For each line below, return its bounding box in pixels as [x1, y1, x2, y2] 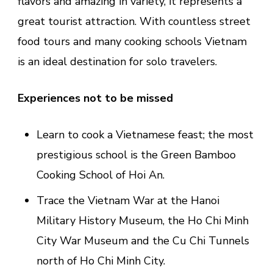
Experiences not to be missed [18, 91, 173, 106]
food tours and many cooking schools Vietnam [18, 34, 247, 49]
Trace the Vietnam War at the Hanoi [36, 193, 219, 208]
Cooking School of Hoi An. [36, 168, 165, 183]
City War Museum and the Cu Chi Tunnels [36, 233, 249, 249]
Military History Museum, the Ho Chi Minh [36, 213, 249, 229]
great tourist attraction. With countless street [18, 14, 250, 29]
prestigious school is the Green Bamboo [36, 147, 236, 163]
